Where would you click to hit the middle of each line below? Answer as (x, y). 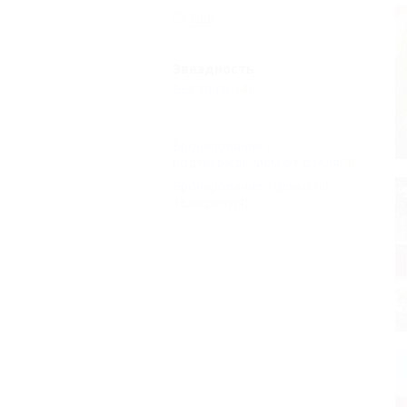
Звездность (213, 69)
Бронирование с (223, 146)
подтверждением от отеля (256, 163)
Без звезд (203, 89)
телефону (203, 203)
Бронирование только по (251, 186)
